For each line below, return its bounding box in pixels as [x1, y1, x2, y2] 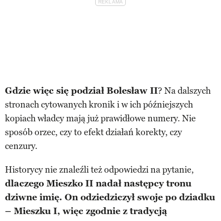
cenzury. [5, 141, 37, 152]
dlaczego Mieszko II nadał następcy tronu [5, 178, 191, 189]
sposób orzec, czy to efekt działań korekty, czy [5, 127, 182, 138]
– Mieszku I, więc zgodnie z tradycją [5, 206, 167, 217]
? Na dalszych [158, 85, 211, 97]
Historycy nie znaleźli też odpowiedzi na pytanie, [5, 164, 194, 176]
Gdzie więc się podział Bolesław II [5, 85, 158, 97]
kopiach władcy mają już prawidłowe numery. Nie [5, 113, 196, 124]
